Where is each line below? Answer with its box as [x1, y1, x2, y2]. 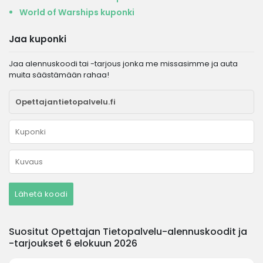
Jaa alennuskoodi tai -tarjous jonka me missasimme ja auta [9, 58, 238, 69]
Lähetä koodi [15, 188, 68, 200]
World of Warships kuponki [19, 6, 134, 18]
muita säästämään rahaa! [9, 69, 109, 80]
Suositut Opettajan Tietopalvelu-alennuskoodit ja [9, 225, 247, 238]
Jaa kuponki [9, 33, 66, 45]
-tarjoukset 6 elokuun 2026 [9, 237, 137, 250]
